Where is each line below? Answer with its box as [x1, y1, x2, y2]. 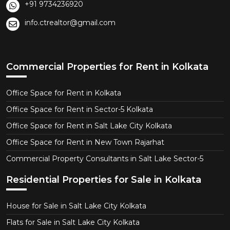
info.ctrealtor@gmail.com [25, 18, 116, 28]
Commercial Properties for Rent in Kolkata [6, 61, 208, 73]
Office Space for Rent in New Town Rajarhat [6, 138, 164, 147]
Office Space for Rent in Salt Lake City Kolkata [6, 121, 172, 131]
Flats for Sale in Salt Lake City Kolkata [6, 218, 140, 227]
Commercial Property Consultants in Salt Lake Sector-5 [6, 154, 203, 164]
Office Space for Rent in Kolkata [6, 88, 121, 98]
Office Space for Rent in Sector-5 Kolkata [6, 105, 153, 114]
